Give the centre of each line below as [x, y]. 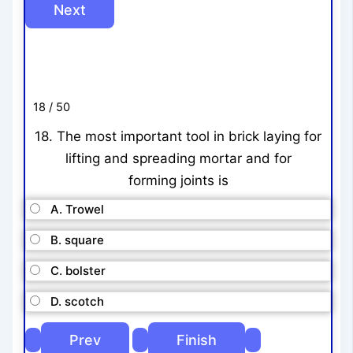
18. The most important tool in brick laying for [178, 136]
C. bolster [78, 271]
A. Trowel [78, 210]
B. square [78, 240]
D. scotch [78, 302]
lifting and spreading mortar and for [178, 158]
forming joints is [178, 180]
